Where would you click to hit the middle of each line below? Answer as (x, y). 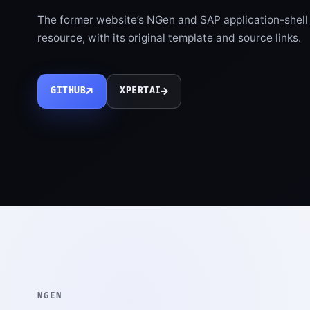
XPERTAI (140, 91)
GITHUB (69, 91)
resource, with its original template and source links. (169, 38)
